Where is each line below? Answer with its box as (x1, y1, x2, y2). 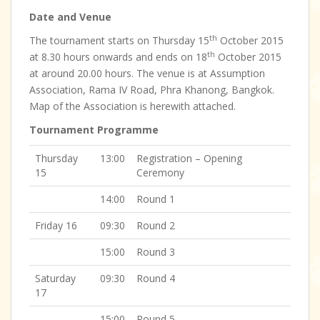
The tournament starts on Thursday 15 (29, 34, 209, 47)
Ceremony (136, 166, 184, 179)
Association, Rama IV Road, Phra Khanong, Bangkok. (29, 83, 274, 96)
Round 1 (136, 192, 175, 206)
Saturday (35, 271, 76, 285)
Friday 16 (35, 219, 77, 232)
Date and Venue (29, 10, 111, 24)
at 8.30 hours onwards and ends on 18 (29, 50, 207, 64)
